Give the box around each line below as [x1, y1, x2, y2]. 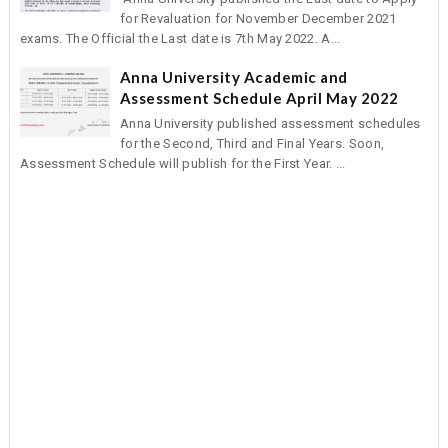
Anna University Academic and [119, 67, 348, 86]
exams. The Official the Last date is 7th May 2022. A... [19, 30, 341, 46]
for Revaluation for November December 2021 [119, 10, 397, 26]
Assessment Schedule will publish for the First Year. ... [19, 155, 346, 171]
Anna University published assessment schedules [119, 115, 421, 131]
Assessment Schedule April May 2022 [119, 88, 399, 107]
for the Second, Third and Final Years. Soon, [119, 135, 385, 151]
